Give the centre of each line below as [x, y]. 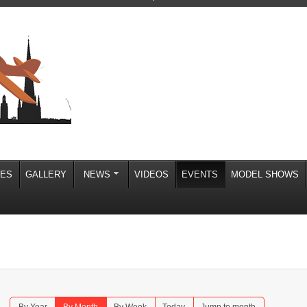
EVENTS [200, 175]
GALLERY [46, 175]
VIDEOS [151, 175]
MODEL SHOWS [265, 175]
